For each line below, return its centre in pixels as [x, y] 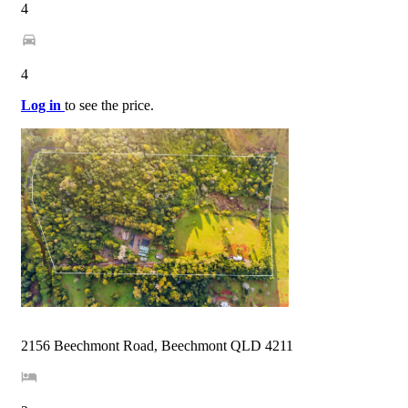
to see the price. [109, 106]
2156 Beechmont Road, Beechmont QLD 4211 [157, 346]
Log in [43, 106]
